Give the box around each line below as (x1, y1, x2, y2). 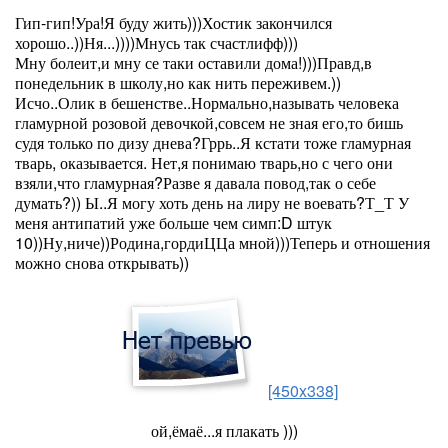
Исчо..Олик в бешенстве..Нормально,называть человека (15, 91, 399, 114)
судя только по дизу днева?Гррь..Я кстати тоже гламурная (15, 131, 411, 154)
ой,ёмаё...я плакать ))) (150, 419, 298, 442)
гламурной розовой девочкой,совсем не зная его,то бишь (15, 111, 403, 134)
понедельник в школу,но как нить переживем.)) (15, 71, 341, 94)
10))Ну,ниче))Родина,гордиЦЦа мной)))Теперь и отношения (15, 231, 430, 254)
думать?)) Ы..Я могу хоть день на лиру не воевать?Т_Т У (15, 191, 409, 214)
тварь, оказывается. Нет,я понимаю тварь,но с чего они (15, 151, 393, 174)
